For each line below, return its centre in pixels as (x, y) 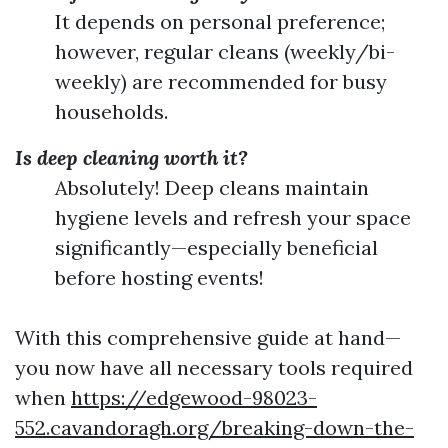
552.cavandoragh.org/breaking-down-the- (214, 427)
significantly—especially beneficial (216, 247)
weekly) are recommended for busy (221, 81)
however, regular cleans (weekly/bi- (225, 51)
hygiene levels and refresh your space (233, 217)
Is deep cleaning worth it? (131, 157)
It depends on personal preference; (220, 21)
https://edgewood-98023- (194, 397)
